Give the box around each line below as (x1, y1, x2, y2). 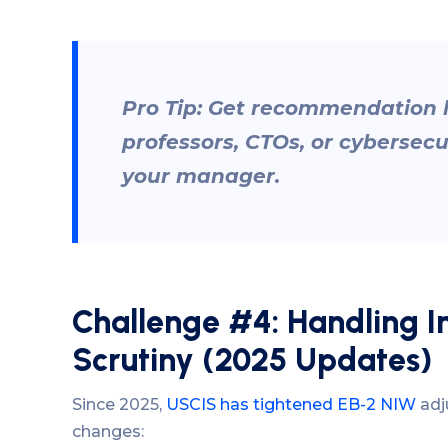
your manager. (122, 164, 280, 189)
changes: (72, 421, 144, 441)
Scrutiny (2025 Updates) (72, 341, 432, 380)
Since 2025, (72, 394, 166, 414)
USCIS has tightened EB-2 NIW (166, 394, 416, 414)
